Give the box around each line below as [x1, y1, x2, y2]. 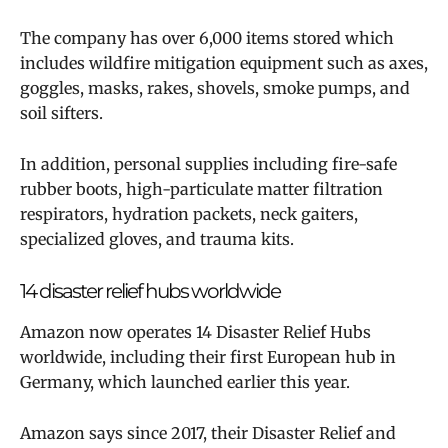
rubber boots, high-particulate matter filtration [20, 179, 383, 200]
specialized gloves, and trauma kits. [20, 229, 294, 250]
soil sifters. [20, 103, 103, 124]
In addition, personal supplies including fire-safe [20, 154, 397, 175]
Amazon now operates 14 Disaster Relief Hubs [20, 322, 371, 343]
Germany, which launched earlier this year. [20, 372, 350, 393]
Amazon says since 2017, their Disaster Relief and [20, 423, 396, 444]
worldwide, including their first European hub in [20, 347, 396, 368]
